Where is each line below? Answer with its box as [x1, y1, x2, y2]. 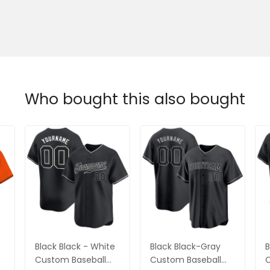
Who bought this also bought [25, 88, 245, 110]
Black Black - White [35, 240, 115, 253]
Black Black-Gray [150, 240, 221, 253]
